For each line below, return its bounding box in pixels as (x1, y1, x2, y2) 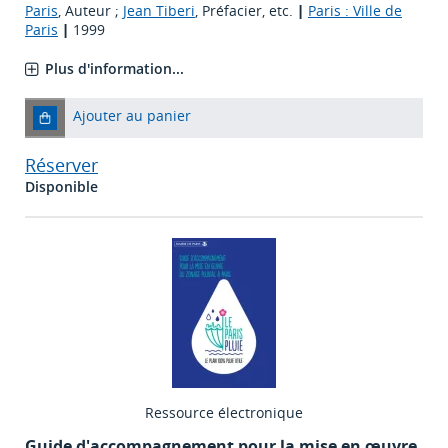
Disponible (25, 177, 98, 197)
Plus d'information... (45, 59, 184, 79)
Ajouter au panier (73, 106, 191, 126)
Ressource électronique (145, 403, 303, 423)
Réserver (25, 153, 98, 178)
